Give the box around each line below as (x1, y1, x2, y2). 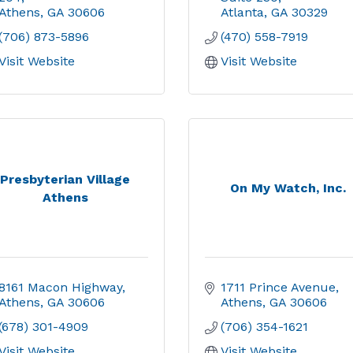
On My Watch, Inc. (229, 180, 346, 195)
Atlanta (221, 5, 264, 20)
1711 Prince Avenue (221, 280, 336, 295)
